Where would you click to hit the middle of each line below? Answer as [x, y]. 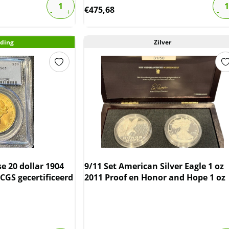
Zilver [163, 42]
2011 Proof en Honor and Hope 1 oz [155, 178]
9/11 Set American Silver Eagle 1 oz [154, 166]
